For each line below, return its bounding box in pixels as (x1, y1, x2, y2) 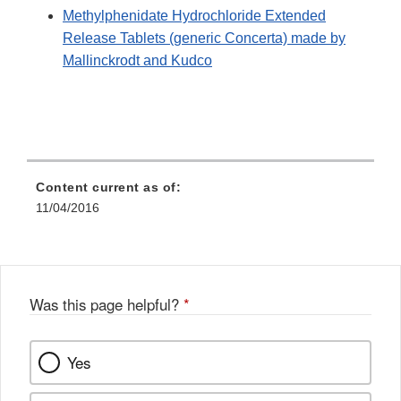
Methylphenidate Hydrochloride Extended (63, 8, 326, 24)
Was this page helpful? (30, 294, 183, 316)
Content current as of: (36, 180, 181, 195)
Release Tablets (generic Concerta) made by (63, 30, 346, 47)
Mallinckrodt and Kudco (63, 53, 212, 69)
